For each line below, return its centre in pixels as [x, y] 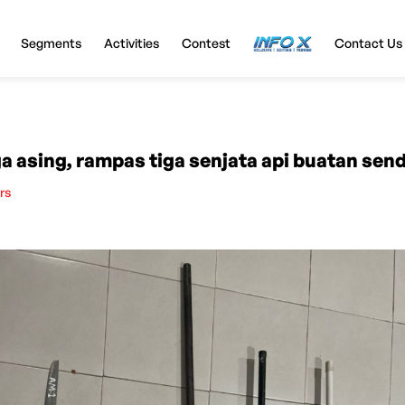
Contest [206, 42]
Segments [51, 42]
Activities [131, 42]
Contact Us [368, 42]
